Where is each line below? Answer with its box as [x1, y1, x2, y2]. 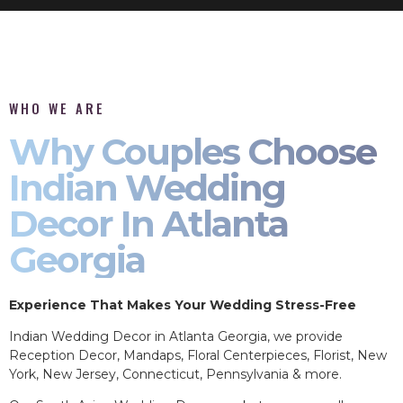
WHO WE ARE [9, 98, 105, 118]
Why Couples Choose [9, 129, 376, 174]
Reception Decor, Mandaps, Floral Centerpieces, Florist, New [9, 347, 387, 364]
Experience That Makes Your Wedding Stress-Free [9, 296, 356, 313]
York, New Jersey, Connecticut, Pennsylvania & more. [9, 366, 349, 383]
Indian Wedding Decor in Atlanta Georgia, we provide [9, 328, 343, 345]
